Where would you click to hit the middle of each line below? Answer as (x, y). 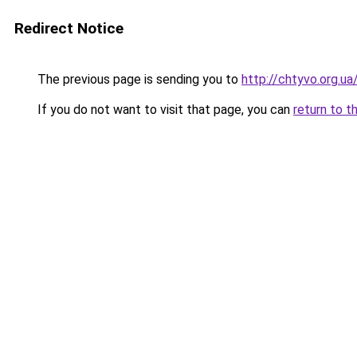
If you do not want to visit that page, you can (164, 110)
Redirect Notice (69, 28)
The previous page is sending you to (138, 79)
